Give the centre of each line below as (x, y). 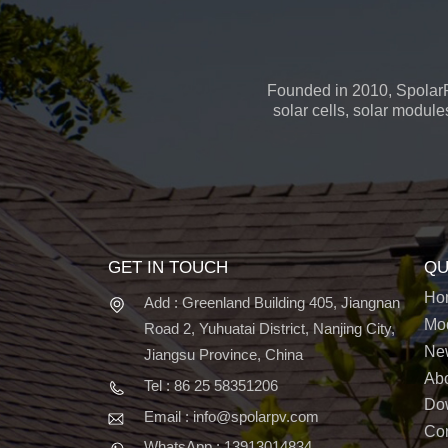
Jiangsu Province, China (223, 355)
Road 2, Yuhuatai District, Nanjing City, (269, 329)
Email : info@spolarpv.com (231, 416)
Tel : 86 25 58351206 (210, 385)
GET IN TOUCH (167, 267)
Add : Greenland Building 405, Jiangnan (271, 303)
